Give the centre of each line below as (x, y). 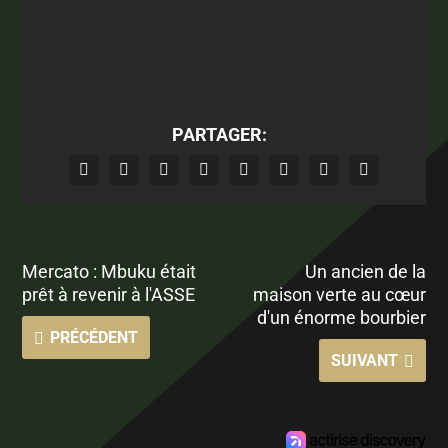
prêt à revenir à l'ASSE (109, 294)
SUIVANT (364, 360)
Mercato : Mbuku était (109, 271)
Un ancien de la (365, 271)
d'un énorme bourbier (341, 317)
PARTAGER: (219, 134)
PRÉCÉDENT (94, 337)
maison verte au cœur (339, 294)
